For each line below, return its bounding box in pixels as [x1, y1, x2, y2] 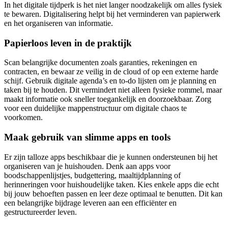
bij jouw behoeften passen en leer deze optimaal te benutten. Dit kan [4, 189, 222, 198]
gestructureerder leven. [4, 207, 77, 216]
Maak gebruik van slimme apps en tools [4, 132, 170, 142]
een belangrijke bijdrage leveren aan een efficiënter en [4, 198, 177, 207]
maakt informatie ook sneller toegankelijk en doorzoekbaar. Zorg [4, 95, 211, 104]
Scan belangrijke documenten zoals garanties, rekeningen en [4, 58, 197, 67]
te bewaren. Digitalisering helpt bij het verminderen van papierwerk [4, 9, 220, 18]
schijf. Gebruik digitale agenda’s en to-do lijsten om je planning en [4, 76, 216, 85]
